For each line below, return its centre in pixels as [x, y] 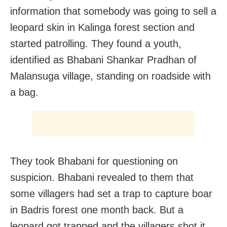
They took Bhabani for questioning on [94, 161]
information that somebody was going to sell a [113, 11]
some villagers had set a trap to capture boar [111, 193]
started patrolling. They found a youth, [96, 43]
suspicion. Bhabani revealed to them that [102, 177]
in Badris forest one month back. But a [97, 210]
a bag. [24, 92]
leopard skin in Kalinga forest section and [102, 27]
